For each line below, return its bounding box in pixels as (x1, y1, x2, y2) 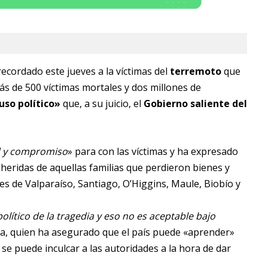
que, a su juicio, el (60, 97, 144, 111)
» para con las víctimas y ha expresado (68, 145, 238, 159)
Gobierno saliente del (144, 97, 247, 111)
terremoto (170, 65, 221, 78)
